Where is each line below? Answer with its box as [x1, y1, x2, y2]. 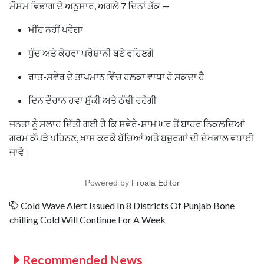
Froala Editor [131, 177, 180, 187]
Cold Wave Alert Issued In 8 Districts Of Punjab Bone [19, 199, 235, 211]
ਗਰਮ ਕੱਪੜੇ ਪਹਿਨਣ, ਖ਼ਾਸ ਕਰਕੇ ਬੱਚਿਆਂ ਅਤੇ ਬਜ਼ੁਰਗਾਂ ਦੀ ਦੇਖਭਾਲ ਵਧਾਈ [9, 131, 254, 143]
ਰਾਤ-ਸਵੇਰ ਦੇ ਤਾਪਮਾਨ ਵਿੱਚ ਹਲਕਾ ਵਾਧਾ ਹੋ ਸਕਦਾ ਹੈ [28, 70, 204, 82]
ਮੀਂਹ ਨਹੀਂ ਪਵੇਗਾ [28, 23, 83, 35]
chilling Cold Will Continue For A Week [9, 213, 166, 225]
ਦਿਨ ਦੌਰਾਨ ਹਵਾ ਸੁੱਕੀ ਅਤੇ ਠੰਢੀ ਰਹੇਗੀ [28, 94, 157, 105]
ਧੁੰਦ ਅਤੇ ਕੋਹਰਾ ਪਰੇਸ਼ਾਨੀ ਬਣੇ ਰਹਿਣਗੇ [28, 47, 154, 58]
